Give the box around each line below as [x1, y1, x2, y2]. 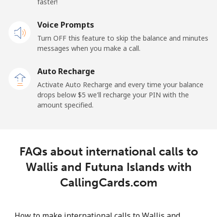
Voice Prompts [37, 19, 94, 30]
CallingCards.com [60, 175, 157, 189]
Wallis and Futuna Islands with [25, 159, 192, 174]
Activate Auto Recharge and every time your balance [37, 79, 203, 89]
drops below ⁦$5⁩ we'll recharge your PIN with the [37, 90, 189, 99]
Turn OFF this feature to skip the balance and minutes [37, 33, 208, 43]
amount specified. [37, 100, 93, 109]
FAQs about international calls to [19, 144, 198, 158]
